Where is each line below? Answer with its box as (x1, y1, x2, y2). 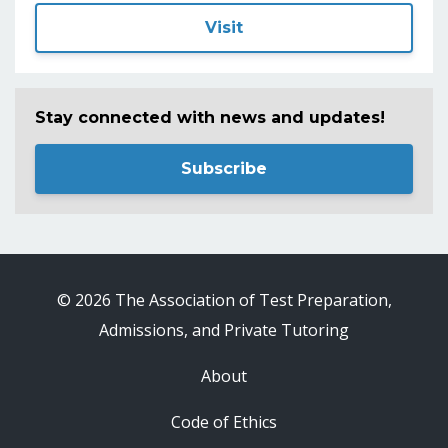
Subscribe (181, 158, 267, 178)
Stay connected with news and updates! (35, 108, 385, 128)
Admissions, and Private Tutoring (99, 318, 349, 341)
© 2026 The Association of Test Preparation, (56, 288, 392, 311)
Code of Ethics (171, 410, 277, 433)
